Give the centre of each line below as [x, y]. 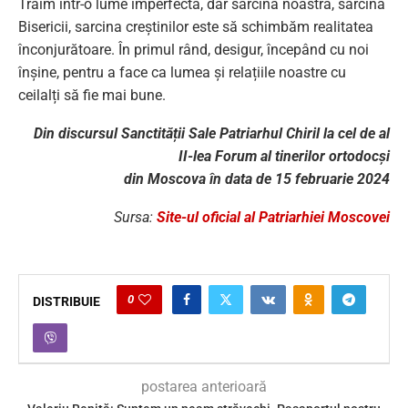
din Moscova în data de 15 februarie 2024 [257, 179]
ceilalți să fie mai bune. [92, 96]
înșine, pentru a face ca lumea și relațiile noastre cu [182, 73]
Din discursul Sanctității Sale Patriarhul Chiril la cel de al [212, 134]
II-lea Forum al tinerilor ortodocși [284, 157]
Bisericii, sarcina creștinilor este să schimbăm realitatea [196, 27]
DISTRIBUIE [66, 302]
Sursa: [135, 218]
